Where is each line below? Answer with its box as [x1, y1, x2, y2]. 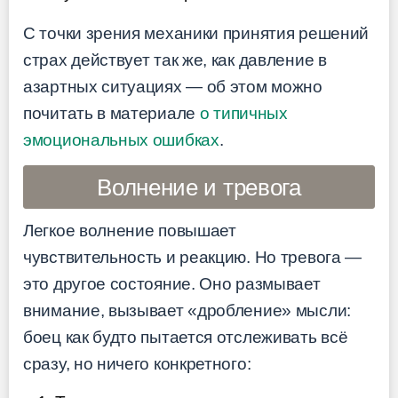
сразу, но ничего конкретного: [23, 354, 251, 374]
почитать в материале [23, 103, 200, 123]
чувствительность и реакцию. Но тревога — [23, 248, 362, 267]
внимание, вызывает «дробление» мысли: [23, 301, 351, 321]
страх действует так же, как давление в [23, 50, 327, 69]
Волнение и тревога [97, 173, 301, 201]
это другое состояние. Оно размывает [23, 275, 321, 294]
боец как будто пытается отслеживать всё [23, 328, 348, 347]
